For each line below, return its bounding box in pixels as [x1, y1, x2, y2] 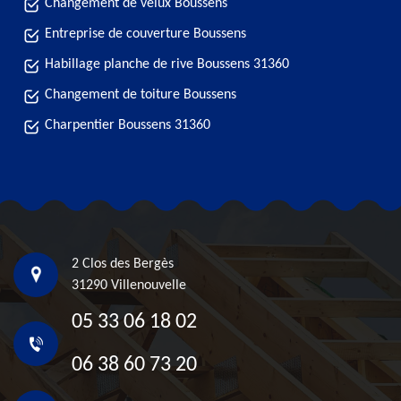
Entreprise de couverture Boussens [45, 27, 246, 41]
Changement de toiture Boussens [45, 88, 236, 102]
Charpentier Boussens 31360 [45, 118, 210, 132]
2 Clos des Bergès [72, 257, 174, 271]
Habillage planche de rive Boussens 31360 [45, 57, 289, 72]
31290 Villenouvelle [72, 278, 186, 293]
